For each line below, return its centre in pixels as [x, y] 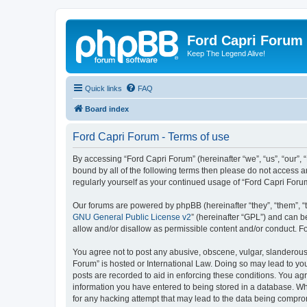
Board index [107, 109]
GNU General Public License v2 [132, 217]
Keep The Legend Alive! [226, 53]
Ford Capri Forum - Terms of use [151, 136]
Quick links [103, 88]
